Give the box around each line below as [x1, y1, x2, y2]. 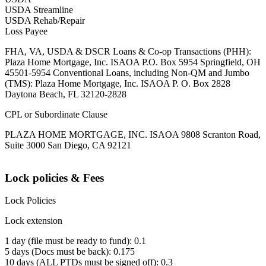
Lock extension [5, 216, 62, 226]
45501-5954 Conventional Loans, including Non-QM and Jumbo [5, 67, 249, 78]
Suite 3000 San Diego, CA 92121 [5, 140, 131, 150]
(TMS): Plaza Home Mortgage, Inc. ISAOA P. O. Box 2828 [5, 78, 230, 88]
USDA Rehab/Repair [5, 15, 85, 26]
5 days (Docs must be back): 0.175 [5, 246, 135, 257]
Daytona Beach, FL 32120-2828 [5, 88, 126, 99]
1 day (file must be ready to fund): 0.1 [5, 236, 146, 246]
